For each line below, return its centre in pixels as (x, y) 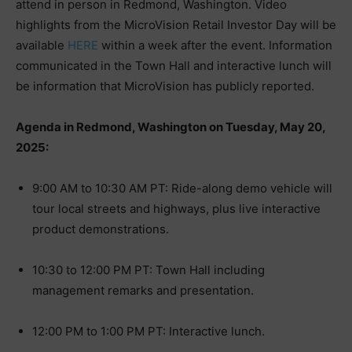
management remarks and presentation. (143, 290)
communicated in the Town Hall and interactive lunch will (174, 65)
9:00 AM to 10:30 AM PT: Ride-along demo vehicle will (182, 188)
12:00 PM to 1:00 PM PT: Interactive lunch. (148, 331)
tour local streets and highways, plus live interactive (176, 208)
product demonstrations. (101, 229)
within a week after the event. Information (215, 45)
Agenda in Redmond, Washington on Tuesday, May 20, (170, 126)
